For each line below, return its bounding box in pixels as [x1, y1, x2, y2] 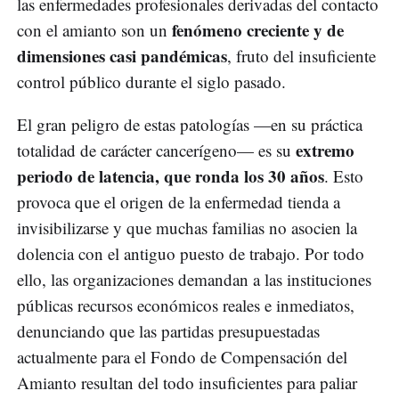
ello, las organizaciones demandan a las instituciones [17, 268, 371, 291]
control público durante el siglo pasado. [17, 70, 286, 94]
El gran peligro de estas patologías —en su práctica [17, 113, 362, 136]
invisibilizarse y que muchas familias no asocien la [17, 216, 357, 240]
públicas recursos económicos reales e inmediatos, [17, 294, 354, 317]
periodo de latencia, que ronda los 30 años [17, 164, 324, 189]
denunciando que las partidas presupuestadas [17, 320, 320, 343]
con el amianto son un [17, 19, 172, 42]
